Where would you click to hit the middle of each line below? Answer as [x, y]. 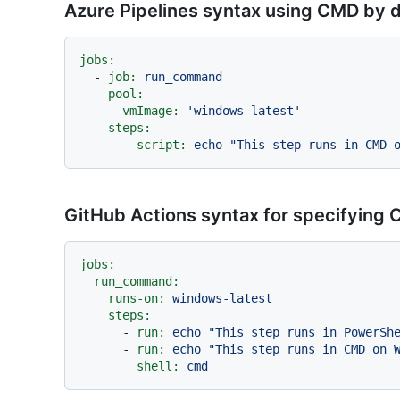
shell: [158, 367]
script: [162, 145]
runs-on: [137, 299]
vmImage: [151, 111]
